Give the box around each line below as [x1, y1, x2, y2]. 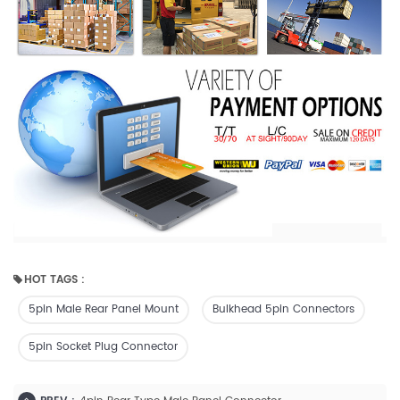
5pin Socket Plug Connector [29, 338, 178, 356]
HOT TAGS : [24, 271, 85, 289]
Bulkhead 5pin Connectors [212, 301, 354, 319]
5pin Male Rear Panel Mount [29, 301, 179, 319]
